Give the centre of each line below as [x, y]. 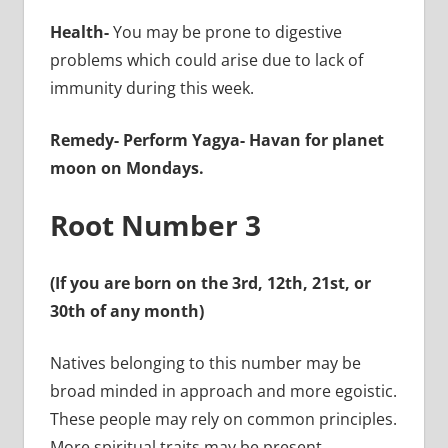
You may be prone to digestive [227, 31]
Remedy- [86, 139]
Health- [81, 31]
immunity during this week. [153, 87]
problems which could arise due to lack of [206, 59]
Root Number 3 [155, 224]
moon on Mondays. [126, 167]
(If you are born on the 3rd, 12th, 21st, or [210, 282]
